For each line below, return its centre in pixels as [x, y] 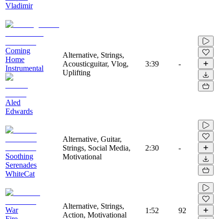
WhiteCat [20, 174]
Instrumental [24, 68]
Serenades [21, 165]
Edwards [19, 111]
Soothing [19, 156]
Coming [18, 50]
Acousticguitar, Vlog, [96, 64]
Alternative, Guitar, [92, 139]
